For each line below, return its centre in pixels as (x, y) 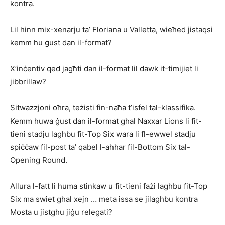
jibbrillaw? (28, 82)
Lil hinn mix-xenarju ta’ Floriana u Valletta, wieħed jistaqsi (111, 30)
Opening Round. (39, 160)
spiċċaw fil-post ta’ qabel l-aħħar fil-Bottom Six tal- (100, 147)
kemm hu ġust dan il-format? (61, 43)
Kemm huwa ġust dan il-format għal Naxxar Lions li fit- (106, 121)
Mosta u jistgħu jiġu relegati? (61, 212)
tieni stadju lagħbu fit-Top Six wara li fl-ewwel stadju (103, 134)
